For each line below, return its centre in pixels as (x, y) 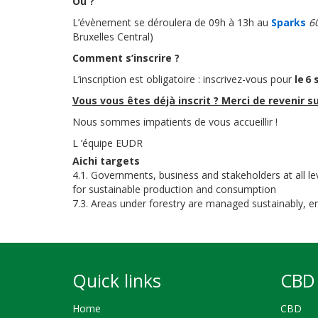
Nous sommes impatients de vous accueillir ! (176, 122)
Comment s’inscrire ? (127, 58)
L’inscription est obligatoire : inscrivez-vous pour (183, 79)
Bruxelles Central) (114, 37)
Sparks (289, 22)
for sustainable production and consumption (174, 189)
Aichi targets (106, 161)
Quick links (117, 280)
